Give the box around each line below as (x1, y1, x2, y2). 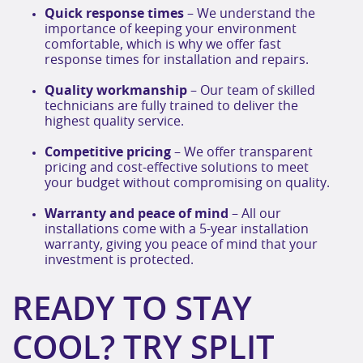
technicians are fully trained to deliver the (45, 100, 298, 113)
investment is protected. (45, 254, 194, 267)
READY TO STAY (12, 294, 252, 327)
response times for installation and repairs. (45, 53, 309, 67)
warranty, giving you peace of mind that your (45, 238, 318, 252)
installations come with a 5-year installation (45, 223, 309, 237)
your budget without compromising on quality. (45, 177, 330, 190)
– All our (228, 207, 281, 221)
